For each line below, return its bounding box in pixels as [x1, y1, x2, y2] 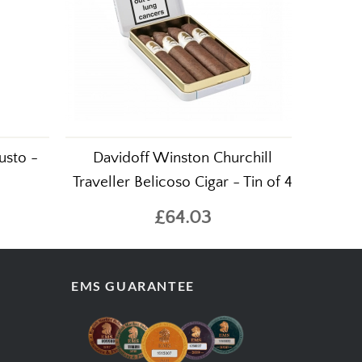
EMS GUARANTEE [71, 277, 195, 293]
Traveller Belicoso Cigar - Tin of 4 [73, 173, 293, 191]
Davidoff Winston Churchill [93, 149, 272, 166]
